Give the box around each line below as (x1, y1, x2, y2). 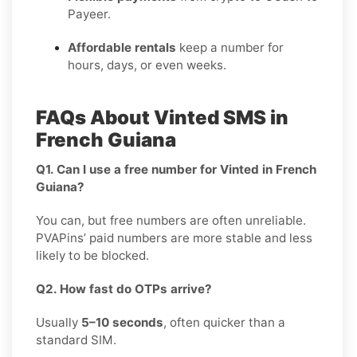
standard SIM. (36, 331, 116, 347)
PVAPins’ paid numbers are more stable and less (36, 229, 312, 245)
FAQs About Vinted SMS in (36, 105, 288, 129)
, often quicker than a (163, 314, 285, 330)
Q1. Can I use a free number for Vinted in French (36, 161, 316, 177)
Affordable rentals (68, 39, 176, 55)
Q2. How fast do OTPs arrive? (36, 280, 212, 296)
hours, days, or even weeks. (68, 57, 226, 73)
